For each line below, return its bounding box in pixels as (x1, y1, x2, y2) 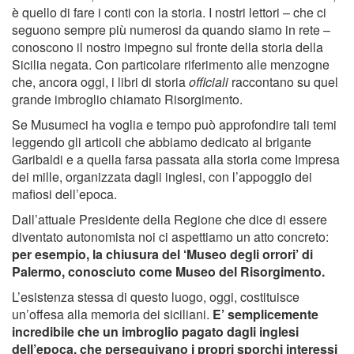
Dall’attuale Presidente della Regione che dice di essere (12, 210, 327, 229)
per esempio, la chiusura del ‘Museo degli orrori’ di (12, 245, 313, 264)
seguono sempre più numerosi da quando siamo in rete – (12, 21, 330, 40)
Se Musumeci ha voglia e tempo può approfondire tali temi (12, 115, 337, 134)
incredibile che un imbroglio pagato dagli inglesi (12, 322, 299, 341)
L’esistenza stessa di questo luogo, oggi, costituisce (12, 288, 299, 307)
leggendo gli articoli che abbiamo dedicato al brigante (12, 133, 311, 152)
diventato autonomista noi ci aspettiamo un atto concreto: (12, 228, 329, 247)
